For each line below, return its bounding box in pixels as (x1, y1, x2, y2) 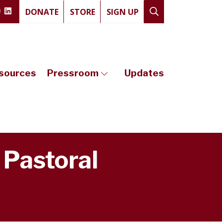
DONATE (25, 6, 58, 17)
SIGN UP (107, 6, 139, 17)
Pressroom (47, 67, 99, 79)
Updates (124, 67, 164, 79)
